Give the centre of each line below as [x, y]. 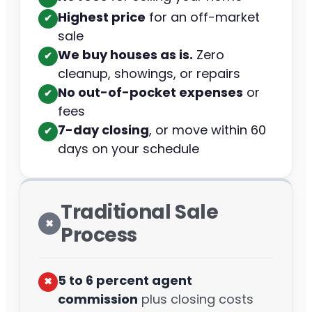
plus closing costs [196, 299]
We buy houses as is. [125, 54]
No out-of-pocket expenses [150, 92]
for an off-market [203, 17]
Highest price [102, 17]
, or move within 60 [208, 130]
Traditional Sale [140, 212]
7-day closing [103, 130]
